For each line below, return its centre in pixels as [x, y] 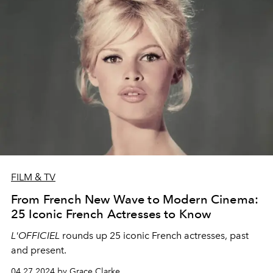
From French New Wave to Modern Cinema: [135, 199]
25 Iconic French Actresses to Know [111, 214]
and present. [40, 250]
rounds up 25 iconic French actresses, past [154, 236]
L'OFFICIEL [35, 236]
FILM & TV [33, 177]
